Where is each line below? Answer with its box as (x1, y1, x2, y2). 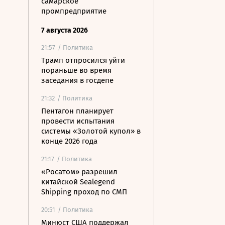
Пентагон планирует (41, 106, 114, 116)
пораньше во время (41, 66, 111, 75)
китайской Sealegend (41, 177, 115, 186)
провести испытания (41, 117, 115, 126)
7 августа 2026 (41, 26, 88, 35)
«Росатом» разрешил (41, 167, 118, 176)
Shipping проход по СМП (41, 187, 127, 196)
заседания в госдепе (41, 76, 114, 85)
